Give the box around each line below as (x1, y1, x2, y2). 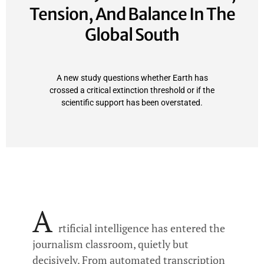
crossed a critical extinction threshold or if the (49, 85, 214, 95)
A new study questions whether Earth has (56, 72, 208, 82)
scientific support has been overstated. (61, 97, 203, 107)
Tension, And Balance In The (29, 4, 235, 25)
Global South (85, 24, 179, 46)
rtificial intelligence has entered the (58, 221, 225, 236)
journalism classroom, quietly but (32, 237, 189, 252)
